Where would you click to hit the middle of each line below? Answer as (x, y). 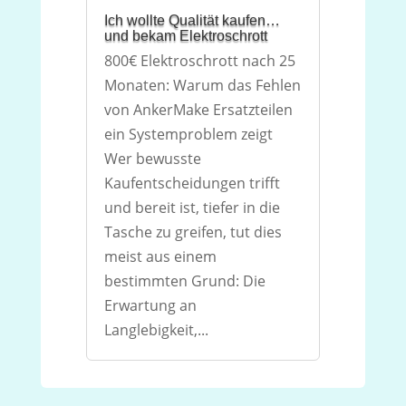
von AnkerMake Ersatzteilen (198, 110)
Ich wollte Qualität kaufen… (192, 20)
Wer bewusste (152, 159)
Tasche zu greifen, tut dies (193, 232)
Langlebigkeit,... (156, 330)
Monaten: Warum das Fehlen (202, 85)
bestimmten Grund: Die (184, 281)
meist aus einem (160, 256)
